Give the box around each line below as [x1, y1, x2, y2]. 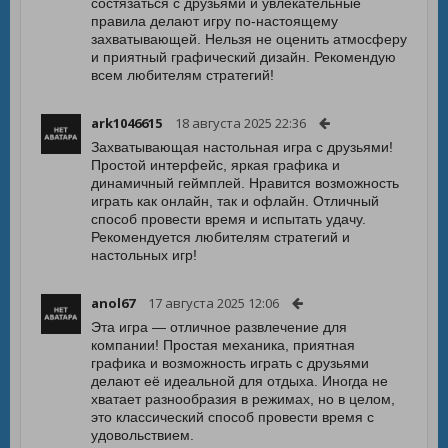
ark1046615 [91, 114, 162, 132]
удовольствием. [91, 427, 194, 443]
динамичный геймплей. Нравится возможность [91, 175, 399, 191]
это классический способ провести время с [91, 409, 374, 425]
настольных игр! [91, 247, 197, 263]
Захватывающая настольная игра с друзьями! [91, 139, 393, 155]
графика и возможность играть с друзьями [91, 355, 369, 371]
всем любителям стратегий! [91, 67, 274, 83]
